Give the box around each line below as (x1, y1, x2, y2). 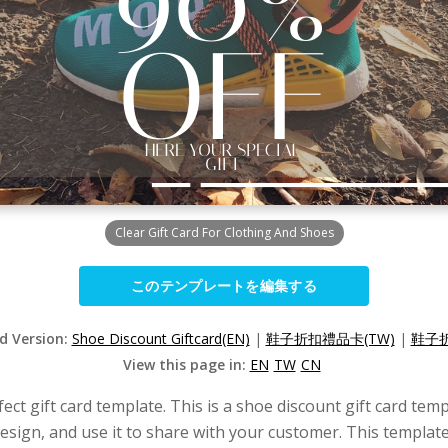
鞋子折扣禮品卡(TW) (265, 329, 395, 348)
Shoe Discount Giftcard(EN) (71, 329, 250, 348)
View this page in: (122, 355, 250, 374)
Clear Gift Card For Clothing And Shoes (114, 224, 334, 241)
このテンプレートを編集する (131, 276, 317, 295)
